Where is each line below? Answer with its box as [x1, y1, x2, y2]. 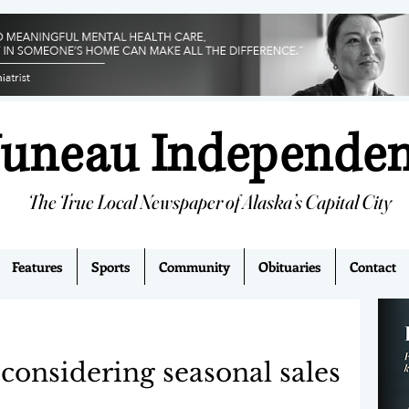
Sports [91, 257, 131, 276]
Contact [350, 257, 396, 276]
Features [12, 257, 63, 276]
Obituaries [258, 257, 321, 276]
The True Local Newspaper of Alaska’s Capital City [28, 189, 392, 215]
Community [159, 257, 230, 276]
